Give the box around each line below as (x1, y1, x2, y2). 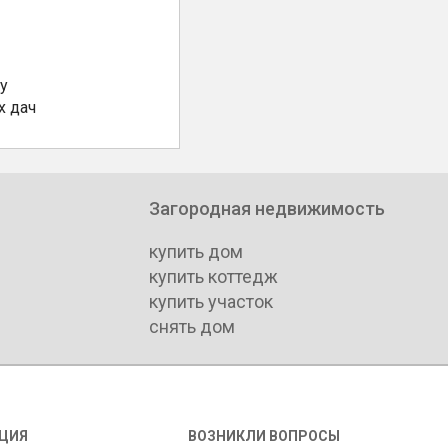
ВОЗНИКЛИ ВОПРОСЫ (187, 428, 340, 445)
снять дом (149, 316, 235, 338)
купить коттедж (149, 266, 278, 288)
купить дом (149, 241, 243, 263)
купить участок (149, 291, 273, 313)
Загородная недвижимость (149, 198, 385, 220)
